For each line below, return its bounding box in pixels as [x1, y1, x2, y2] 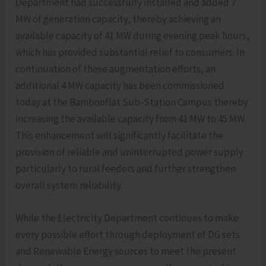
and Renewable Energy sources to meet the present [15, 244, 237, 258]
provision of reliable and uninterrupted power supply [15, 145, 244, 159]
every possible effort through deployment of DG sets [15, 227, 240, 241]
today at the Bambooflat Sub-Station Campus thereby [15, 95, 249, 109]
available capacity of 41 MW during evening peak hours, [15, 28, 250, 42]
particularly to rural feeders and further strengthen [15, 161, 236, 175]
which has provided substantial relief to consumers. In [15, 45, 245, 59]
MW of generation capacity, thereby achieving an [15, 12, 221, 26]
